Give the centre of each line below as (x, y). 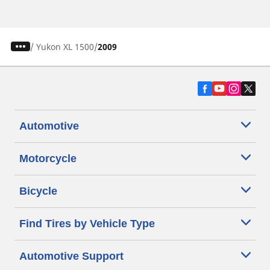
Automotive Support (71, 256)
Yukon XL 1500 (65, 46)
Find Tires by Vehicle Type (87, 223)
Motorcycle (48, 158)
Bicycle (38, 191)
